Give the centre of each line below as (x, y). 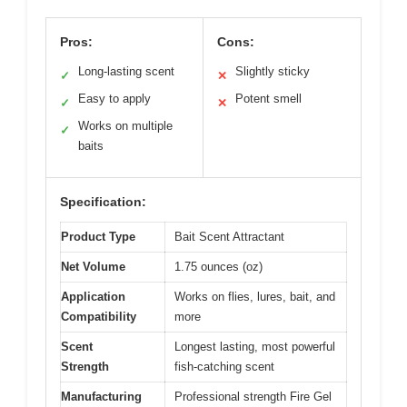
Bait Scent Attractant (229, 236)
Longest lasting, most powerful (255, 346)
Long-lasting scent (126, 71)
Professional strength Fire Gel (253, 396)
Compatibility (99, 316)
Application (93, 296)
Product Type (98, 236)
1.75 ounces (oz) (218, 266)
